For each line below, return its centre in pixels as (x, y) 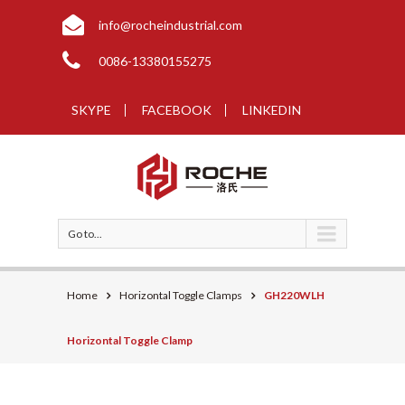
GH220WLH (294, 295)
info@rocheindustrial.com (170, 25)
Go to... (85, 234)
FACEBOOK (177, 110)
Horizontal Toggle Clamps (181, 295)
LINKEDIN (272, 110)
